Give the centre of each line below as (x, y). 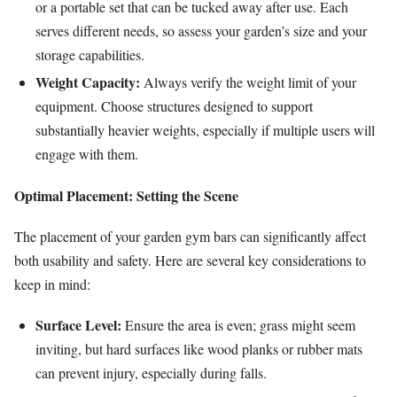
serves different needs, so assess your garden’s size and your (201, 30)
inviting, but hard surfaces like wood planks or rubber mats (199, 349)
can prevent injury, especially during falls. (151, 373)
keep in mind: (52, 284)
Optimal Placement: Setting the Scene (126, 195)
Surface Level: (78, 325)
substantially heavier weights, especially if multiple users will (205, 130)
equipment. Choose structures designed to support (174, 106)
